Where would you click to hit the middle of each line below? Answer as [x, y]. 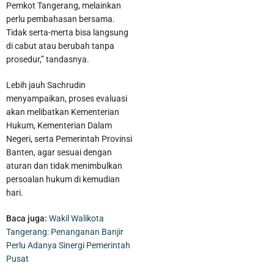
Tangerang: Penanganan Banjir [65, 232]
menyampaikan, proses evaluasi [67, 99]
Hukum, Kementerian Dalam [59, 126]
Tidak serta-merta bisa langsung [67, 33]
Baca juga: [27, 219]
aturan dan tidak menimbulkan [64, 166]
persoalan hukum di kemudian [63, 180]
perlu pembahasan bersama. [61, 19]
